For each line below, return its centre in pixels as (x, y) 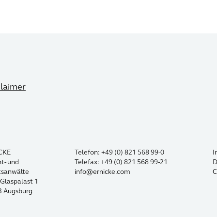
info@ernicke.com (102, 171)
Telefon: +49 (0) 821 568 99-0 (119, 152)
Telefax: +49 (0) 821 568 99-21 (121, 162)
